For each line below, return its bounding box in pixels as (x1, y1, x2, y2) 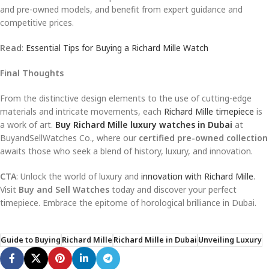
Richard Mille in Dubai (113, 234, 197, 245)
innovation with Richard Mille (141, 170, 253, 182)
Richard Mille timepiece (164, 105, 254, 117)
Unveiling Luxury (198, 234, 262, 245)
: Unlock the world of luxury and (16, 170, 141, 182)
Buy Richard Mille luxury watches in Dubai (55, 118, 235, 130)
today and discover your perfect (109, 183, 237, 195)
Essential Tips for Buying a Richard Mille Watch (26, 41, 208, 53)
